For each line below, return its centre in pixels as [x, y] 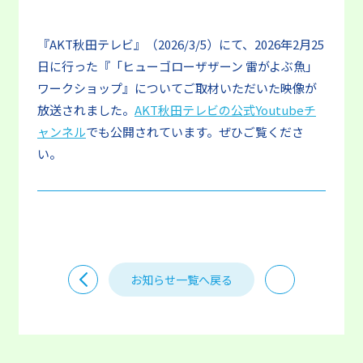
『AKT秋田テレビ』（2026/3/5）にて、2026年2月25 [181, 44]
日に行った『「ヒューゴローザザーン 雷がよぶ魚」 [177, 66]
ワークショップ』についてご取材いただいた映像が [177, 88]
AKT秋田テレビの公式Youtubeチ [225, 110]
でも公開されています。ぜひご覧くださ [195, 132]
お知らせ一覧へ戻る [181, 280]
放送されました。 [86, 110]
